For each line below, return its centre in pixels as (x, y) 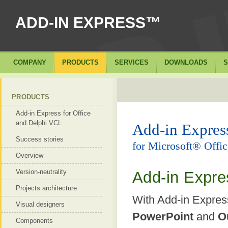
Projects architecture (46, 188)
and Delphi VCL (39, 123)
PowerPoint (163, 217)
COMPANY (30, 62)
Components (34, 221)
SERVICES (132, 62)
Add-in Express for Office (53, 113)
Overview (30, 155)
